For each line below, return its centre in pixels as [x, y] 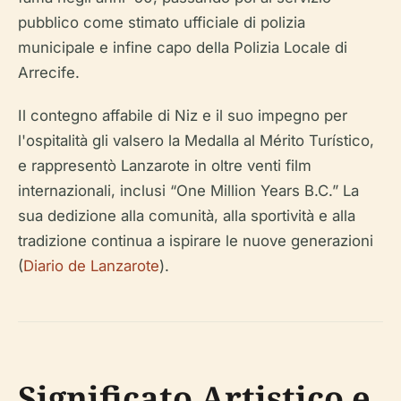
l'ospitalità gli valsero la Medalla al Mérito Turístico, [196, 141]
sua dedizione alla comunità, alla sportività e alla [187, 216]
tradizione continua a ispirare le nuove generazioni [196, 241]
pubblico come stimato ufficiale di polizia [162, 22]
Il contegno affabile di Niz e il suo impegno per [183, 115]
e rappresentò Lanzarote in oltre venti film [165, 166]
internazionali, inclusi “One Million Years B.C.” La [188, 191]
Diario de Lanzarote [91, 266]
